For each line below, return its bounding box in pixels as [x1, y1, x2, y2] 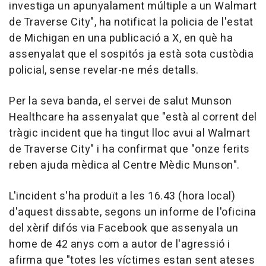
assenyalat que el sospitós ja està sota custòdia [9, 46, 254, 63]
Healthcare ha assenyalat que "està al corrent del [9, 109, 257, 126]
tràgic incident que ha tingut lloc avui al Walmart [9, 125, 250, 142]
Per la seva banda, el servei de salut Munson [9, 93, 232, 110]
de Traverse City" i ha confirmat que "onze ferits [9, 141, 250, 158]
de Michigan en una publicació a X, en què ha [9, 30, 233, 47]
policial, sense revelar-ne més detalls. [9, 62, 199, 79]
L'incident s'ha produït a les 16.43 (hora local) [9, 188, 235, 205]
